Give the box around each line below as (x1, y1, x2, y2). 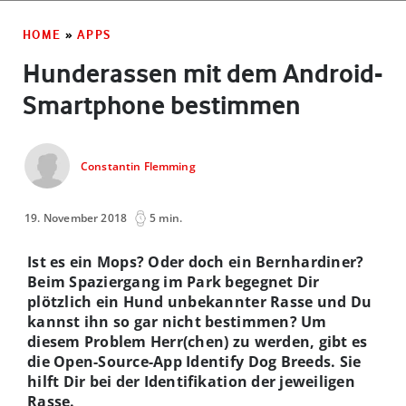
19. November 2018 (24, 209, 128, 226)
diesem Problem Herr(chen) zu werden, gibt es (27, 331, 368, 352)
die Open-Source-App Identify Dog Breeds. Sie (27, 351, 362, 372)
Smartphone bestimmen (23, 89, 301, 121)
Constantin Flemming (81, 159, 196, 175)
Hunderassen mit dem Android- (23, 57, 382, 89)
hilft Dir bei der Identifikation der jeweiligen (27, 371, 355, 391)
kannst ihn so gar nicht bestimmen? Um (27, 311, 327, 332)
